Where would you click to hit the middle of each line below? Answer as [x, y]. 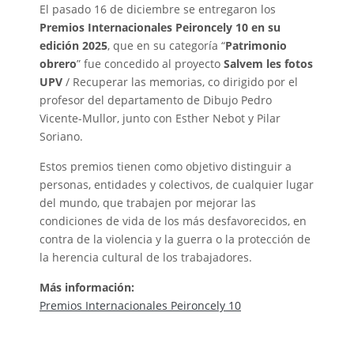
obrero [58, 64]
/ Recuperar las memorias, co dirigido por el [180, 82]
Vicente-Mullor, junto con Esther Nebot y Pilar [160, 119]
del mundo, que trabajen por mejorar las [148, 203]
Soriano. [63, 137]
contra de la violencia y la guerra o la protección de [175, 239]
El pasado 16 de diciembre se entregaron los [158, 9]
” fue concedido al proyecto [150, 64]
